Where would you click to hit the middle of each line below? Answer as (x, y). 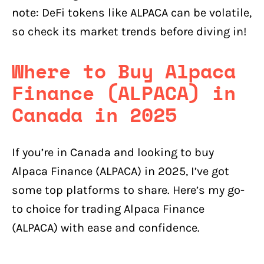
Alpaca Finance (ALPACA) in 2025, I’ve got (121, 171)
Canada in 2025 (94, 115)
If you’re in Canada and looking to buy (113, 152)
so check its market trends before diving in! (129, 31)
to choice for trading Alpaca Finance (108, 209)
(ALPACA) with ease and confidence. (106, 227)
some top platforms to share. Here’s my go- (128, 190)
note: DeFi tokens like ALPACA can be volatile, (132, 12)
